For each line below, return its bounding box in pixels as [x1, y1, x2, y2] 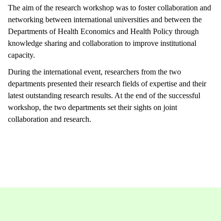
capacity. [8, 50, 35, 59]
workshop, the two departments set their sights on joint [8, 103, 177, 111]
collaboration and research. [8, 114, 91, 123]
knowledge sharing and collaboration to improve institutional [8, 38, 196, 47]
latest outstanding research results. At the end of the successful [8, 91, 200, 100]
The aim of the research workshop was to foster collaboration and [8, 3, 211, 12]
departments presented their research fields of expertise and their [8, 79, 206, 88]
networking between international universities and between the [8, 15, 202, 24]
